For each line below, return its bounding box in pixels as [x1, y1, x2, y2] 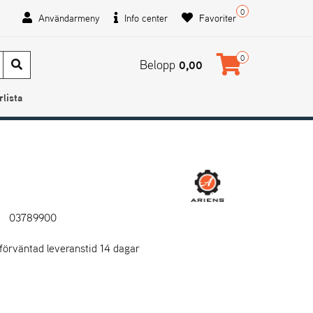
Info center [122, 10, 168, 26]
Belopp [140, 55, 179, 74]
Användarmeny [36, 10, 100, 26]
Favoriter [196, 10, 236, 26]
